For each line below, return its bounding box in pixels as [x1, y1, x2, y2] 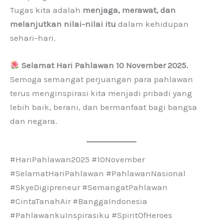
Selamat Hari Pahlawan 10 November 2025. [21, 60, 189, 71]
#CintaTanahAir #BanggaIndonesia [10, 196, 147, 207]
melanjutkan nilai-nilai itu [10, 19, 116, 29]
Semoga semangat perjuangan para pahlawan [10, 74, 193, 85]
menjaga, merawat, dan [83, 5, 176, 15]
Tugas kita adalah [10, 5, 83, 15]
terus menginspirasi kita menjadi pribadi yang [10, 88, 192, 99]
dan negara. [10, 116, 57, 126]
